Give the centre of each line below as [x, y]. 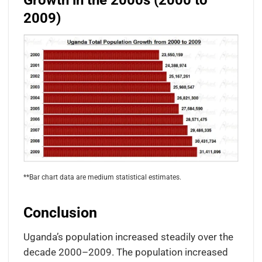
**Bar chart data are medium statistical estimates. [102, 177]
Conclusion [60, 213]
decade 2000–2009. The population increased [125, 252]
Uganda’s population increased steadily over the [128, 237]
